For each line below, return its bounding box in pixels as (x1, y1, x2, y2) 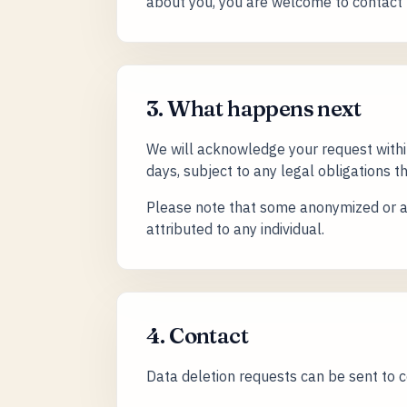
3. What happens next (146, 95, 361, 122)
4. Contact (146, 323, 248, 349)
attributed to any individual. (146, 220, 324, 238)
